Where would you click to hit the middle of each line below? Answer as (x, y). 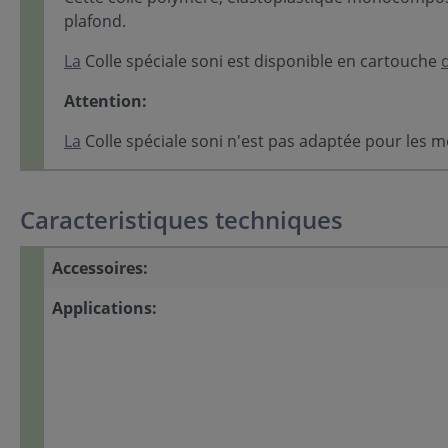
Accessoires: (100, 267)
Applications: (104, 307)
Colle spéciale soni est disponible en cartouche (261, 60)
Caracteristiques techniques (181, 219)
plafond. (99, 20)
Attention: (107, 100)
